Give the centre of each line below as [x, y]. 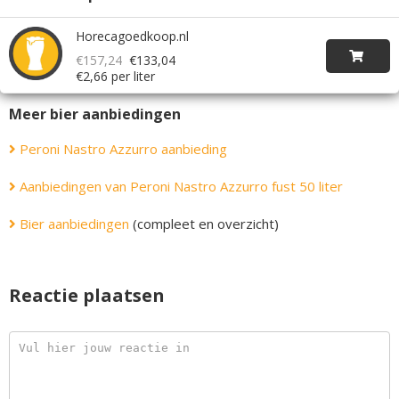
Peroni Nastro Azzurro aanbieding [122, 149]
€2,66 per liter [115, 77]
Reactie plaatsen [87, 296]
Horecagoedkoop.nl [132, 37]
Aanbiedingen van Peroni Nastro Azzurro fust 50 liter [179, 187]
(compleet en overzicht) [204, 224]
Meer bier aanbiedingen [95, 114]
